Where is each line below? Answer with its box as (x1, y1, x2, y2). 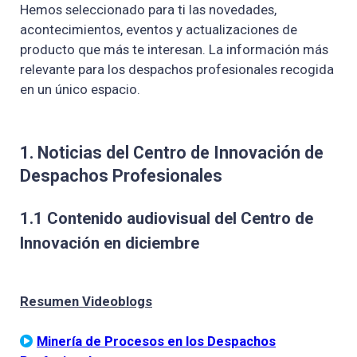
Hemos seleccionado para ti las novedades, (20, 2, 277, 18)
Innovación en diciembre (20, 233, 199, 253)
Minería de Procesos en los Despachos (37, 332, 276, 349)
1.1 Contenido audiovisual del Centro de (20, 208, 313, 228)
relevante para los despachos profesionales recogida (20, 61, 334, 78)
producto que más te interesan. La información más (20, 41, 328, 58)
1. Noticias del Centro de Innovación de (20, 143, 324, 163)
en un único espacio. (20, 81, 140, 98)
